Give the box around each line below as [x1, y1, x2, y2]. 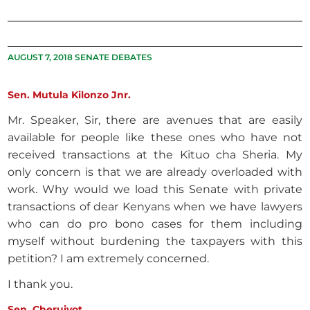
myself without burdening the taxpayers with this [8, 235, 302, 248]
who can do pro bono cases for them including [8, 217, 302, 231]
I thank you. [8, 277, 73, 291]
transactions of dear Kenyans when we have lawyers [8, 200, 302, 214]
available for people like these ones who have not [8, 131, 302, 145]
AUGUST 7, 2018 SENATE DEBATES [8, 52, 153, 63]
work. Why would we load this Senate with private [8, 183, 302, 197]
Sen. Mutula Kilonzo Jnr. [8, 89, 131, 101]
